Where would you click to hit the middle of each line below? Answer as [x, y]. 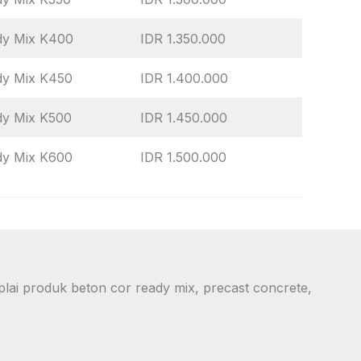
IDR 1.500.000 [183, 157]
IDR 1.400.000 [184, 78]
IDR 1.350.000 [183, 38]
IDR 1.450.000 [184, 117]
